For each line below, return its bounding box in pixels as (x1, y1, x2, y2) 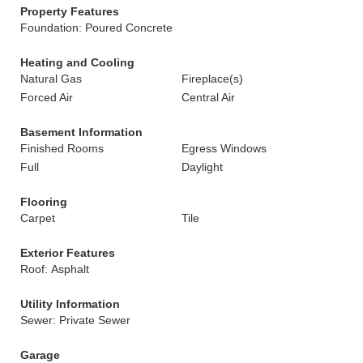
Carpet (20, 211, 55, 224)
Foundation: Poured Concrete (20, 21, 173, 34)
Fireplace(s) (181, 72, 243, 85)
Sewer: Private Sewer (20, 314, 130, 327)
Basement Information (20, 126, 143, 139)
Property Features (20, 5, 119, 18)
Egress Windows (181, 142, 267, 155)
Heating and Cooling (20, 56, 135, 69)
